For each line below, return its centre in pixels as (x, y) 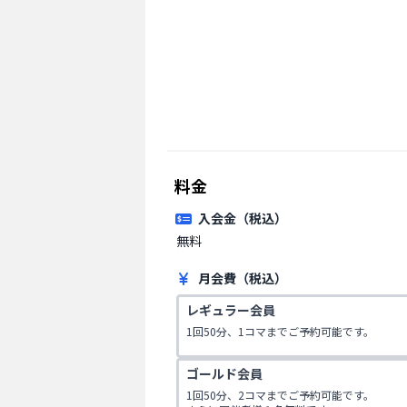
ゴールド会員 (224, 373)
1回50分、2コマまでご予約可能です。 (280, 394)
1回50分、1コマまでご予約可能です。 (280, 331)
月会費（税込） (243, 278)
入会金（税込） (243, 218)
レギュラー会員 (231, 309)
